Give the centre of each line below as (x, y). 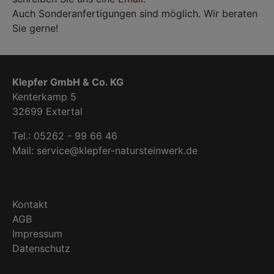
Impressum (37, 234)
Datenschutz (41, 248)
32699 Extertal (47, 111)
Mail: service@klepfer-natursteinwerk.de (105, 150)
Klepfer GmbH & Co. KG (68, 82)
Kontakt (30, 204)
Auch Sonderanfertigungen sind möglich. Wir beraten (135, 13)
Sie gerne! (35, 28)
